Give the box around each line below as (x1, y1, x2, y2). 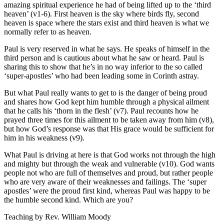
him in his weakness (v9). (4, 133, 84, 142)
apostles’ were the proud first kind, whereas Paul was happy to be (4, 186, 210, 195)
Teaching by (4, 212, 45, 221)
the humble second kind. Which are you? (4, 195, 133, 204)
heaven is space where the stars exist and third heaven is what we (4, 18, 209, 27)
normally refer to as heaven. (4, 27, 91, 36)
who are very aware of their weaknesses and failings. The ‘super (4, 177, 206, 186)
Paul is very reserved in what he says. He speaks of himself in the (4, 44, 209, 53)
